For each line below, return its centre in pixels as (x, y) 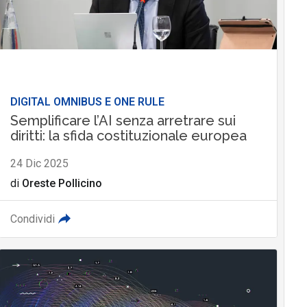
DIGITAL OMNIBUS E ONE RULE (87, 102)
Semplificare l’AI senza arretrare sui (123, 121)
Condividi (32, 219)
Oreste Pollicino (62, 184)
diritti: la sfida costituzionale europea (128, 136)
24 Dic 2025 (39, 164)
